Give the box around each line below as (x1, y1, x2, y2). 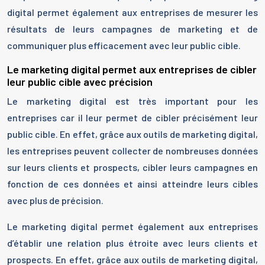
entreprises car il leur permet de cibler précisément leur (7, 112, 258, 124)
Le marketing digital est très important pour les (7, 95, 258, 107)
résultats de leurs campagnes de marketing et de (7, 23, 258, 35)
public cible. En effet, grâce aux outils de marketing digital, (7, 128, 258, 140)
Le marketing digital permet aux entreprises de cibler (7, 63, 257, 76)
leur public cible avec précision (7, 75, 153, 89)
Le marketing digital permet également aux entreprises (7, 221, 258, 232)
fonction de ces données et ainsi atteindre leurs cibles (7, 178, 258, 190)
